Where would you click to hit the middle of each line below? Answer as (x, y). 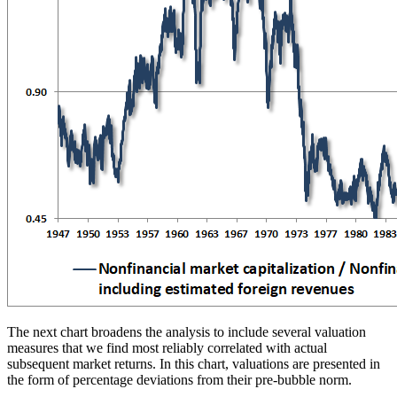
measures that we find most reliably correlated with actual (167, 348)
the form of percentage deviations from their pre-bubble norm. (179, 380)
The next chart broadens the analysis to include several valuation (187, 332)
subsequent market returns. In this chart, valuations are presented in (194, 364)
